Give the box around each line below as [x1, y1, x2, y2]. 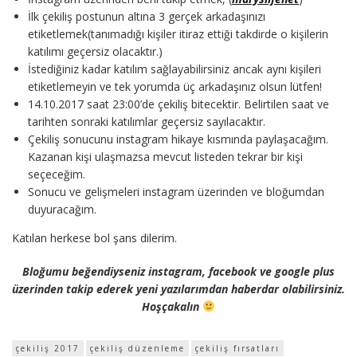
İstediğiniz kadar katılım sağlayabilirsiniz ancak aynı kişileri [28, 61, 321, 76]
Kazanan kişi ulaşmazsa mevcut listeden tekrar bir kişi [28, 148, 303, 164]
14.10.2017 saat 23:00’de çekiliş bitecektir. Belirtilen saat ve [28, 96, 329, 112]
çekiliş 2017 [16, 342, 80, 354]
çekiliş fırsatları [195, 342, 280, 354]
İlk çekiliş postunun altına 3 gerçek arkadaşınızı [28, 8, 265, 24]
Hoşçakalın [142, 298, 203, 314]
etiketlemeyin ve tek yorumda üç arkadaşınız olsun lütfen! [28, 78, 322, 94]
